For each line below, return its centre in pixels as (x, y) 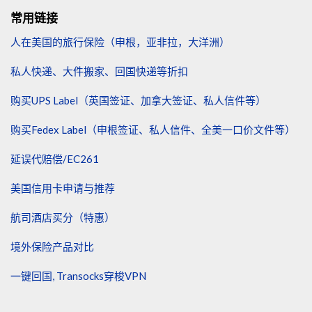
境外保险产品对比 (52, 246)
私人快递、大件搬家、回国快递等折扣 (99, 71)
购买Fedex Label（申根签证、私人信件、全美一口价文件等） (153, 129)
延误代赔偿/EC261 (55, 158)
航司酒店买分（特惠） (63, 217)
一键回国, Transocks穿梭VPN (78, 275)
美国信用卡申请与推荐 (63, 188)
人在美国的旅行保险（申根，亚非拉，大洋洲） (120, 41)
